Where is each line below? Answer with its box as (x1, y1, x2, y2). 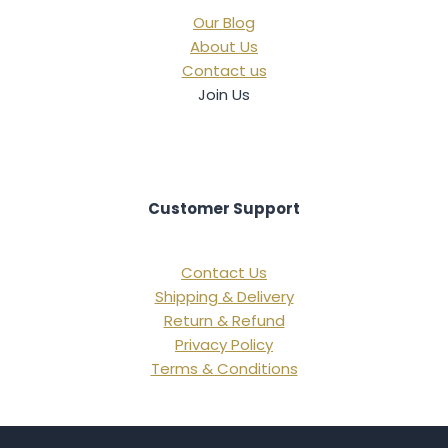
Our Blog (193, 12, 255, 34)
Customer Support (148, 198, 300, 220)
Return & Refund (163, 310, 285, 332)
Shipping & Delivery (154, 286, 294, 308)
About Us (190, 36, 258, 58)
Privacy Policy (175, 334, 273, 356)
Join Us (198, 84, 250, 106)
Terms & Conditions (150, 358, 298, 380)
